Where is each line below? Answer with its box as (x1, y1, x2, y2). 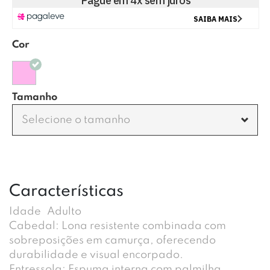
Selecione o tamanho (22, 115, 130, 125)
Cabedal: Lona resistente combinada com (9, 221, 226, 231)
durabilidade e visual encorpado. (9, 250, 183, 260)
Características (9, 183, 124, 199)
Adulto (47, 206, 81, 217)
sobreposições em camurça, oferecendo (9, 235, 216, 246)
